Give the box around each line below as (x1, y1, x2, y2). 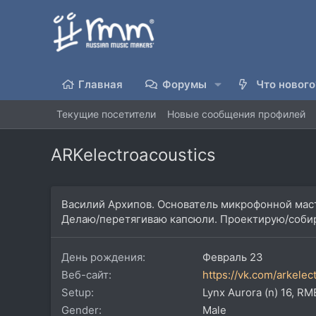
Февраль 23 (202, 250, 263, 264)
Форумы (162, 77, 207, 91)
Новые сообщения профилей (167, 108, 305, 121)
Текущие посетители (56, 108, 156, 121)
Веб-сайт (61, 267, 109, 281)
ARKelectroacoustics (51, 144, 216, 165)
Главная (78, 77, 123, 91)
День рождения (61, 250, 142, 264)
